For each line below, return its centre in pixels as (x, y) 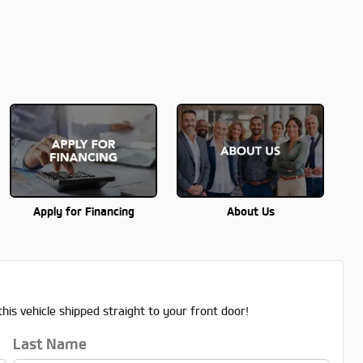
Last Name (50, 344)
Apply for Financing (83, 212)
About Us (250, 212)
